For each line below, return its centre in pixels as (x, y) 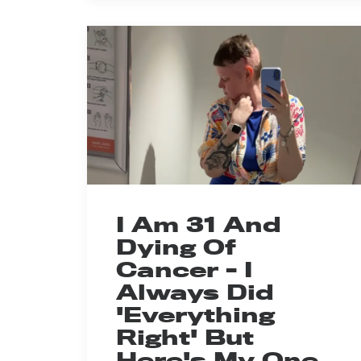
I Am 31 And (199, 225)
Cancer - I (184, 270)
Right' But (185, 338)
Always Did (195, 293)
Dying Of (176, 247)
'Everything (195, 315)
